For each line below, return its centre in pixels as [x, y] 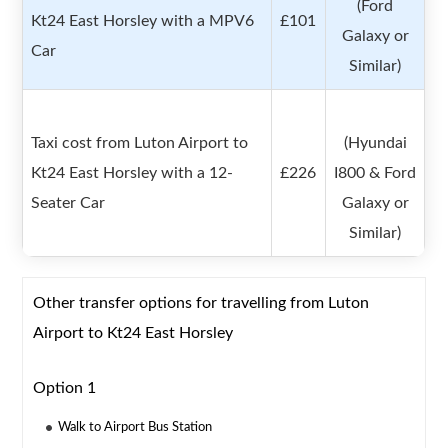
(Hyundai [375, 143]
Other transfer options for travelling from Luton [201, 303]
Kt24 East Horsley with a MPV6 [143, 21]
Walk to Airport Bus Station [135, 428]
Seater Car [68, 203]
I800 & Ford [375, 173]
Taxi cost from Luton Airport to [140, 143]
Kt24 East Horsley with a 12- [132, 173]
